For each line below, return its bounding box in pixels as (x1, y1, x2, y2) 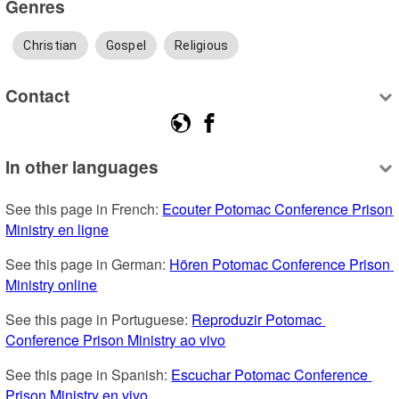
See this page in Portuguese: (5, 308, 192, 330)
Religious (175, 37, 229, 53)
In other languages (5, 153, 159, 179)
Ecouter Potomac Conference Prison (162, 198, 394, 219)
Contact (5, 83, 70, 109)
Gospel (105, 37, 147, 53)
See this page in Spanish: (5, 363, 172, 385)
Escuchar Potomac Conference (171, 363, 369, 385)
